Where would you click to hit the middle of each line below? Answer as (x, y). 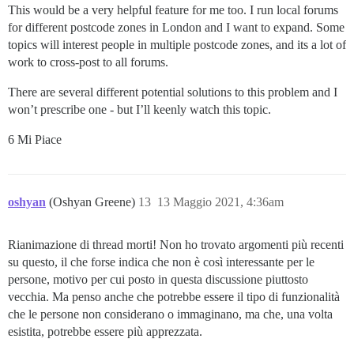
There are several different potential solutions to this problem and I (173, 92)
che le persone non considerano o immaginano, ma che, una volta (170, 314)
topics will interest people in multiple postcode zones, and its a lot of (177, 44)
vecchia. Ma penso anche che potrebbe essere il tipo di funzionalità (174, 296)
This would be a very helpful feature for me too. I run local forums (173, 9)
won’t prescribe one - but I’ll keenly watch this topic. (139, 109)
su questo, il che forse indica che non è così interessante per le (161, 262)
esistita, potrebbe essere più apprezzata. (105, 331)
